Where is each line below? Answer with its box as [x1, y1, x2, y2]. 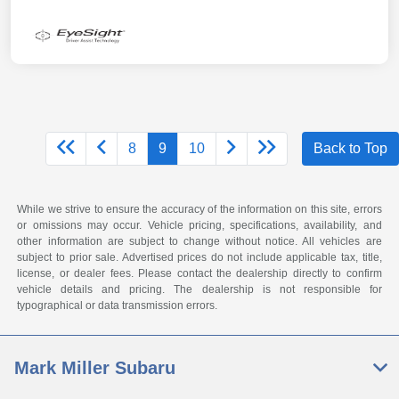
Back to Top [313, 141, 387, 157]
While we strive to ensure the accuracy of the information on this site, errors [17, 203, 382, 216]
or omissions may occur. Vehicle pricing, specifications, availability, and [17, 219, 382, 232]
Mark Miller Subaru [14, 358, 175, 379]
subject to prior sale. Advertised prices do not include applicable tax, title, [17, 251, 382, 265]
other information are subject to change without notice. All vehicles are [17, 235, 382, 248]
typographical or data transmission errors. [17, 299, 218, 313]
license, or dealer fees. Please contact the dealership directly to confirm [17, 267, 382, 281]
